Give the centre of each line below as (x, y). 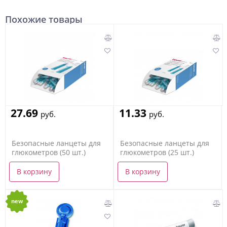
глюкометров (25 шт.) (157, 152)
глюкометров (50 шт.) (49, 152)
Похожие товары (44, 19)
